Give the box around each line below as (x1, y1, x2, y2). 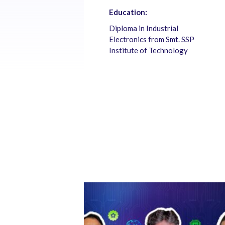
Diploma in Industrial (109, 24, 178, 33)
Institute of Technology (109, 46, 188, 55)
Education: (109, 8, 147, 17)
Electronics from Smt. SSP (109, 35, 194, 44)
